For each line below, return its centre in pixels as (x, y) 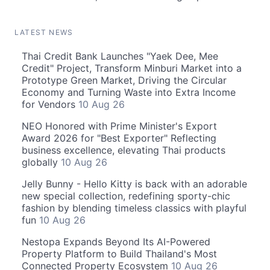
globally (41, 162)
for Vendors (50, 104)
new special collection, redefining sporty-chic (126, 196)
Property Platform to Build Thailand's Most (119, 254)
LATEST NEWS (44, 32)
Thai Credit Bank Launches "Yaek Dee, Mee (120, 56)
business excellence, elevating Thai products (124, 150)
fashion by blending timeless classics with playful (134, 208)
